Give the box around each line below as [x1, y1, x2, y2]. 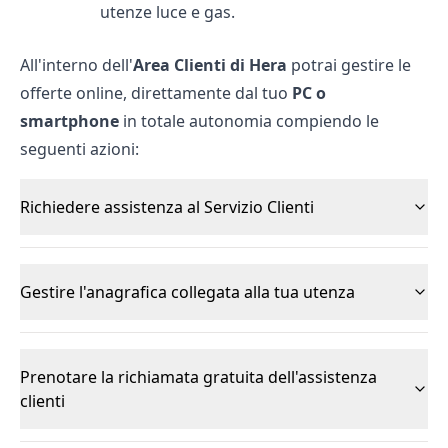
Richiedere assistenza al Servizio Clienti [20, 196, 314, 218]
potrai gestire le [287, 54, 411, 76]
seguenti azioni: [20, 138, 139, 160]
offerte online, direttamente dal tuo [20, 82, 292, 104]
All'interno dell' [20, 54, 133, 76]
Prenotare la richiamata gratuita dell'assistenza [20, 366, 377, 388]
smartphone [20, 110, 123, 132]
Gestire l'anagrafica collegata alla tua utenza [20, 281, 355, 303]
